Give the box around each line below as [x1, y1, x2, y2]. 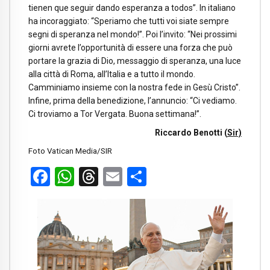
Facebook [50, 165, 130, 189]
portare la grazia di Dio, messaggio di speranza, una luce [28, 55, 241, 66]
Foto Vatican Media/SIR [28, 146, 112, 156]
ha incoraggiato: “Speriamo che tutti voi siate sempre [28, 16, 229, 26]
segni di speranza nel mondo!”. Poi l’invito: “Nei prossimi [28, 29, 237, 39]
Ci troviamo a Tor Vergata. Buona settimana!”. [28, 108, 201, 119]
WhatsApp [74, 165, 161, 189]
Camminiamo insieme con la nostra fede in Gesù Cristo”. [28, 82, 240, 92]
